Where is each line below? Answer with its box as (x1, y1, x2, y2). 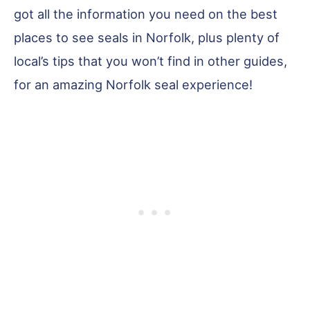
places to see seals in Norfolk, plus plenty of (14, 29, 280, 45)
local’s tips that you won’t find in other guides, (14, 53, 287, 69)
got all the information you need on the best (14, 6, 277, 21)
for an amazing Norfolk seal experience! (14, 76, 253, 92)
